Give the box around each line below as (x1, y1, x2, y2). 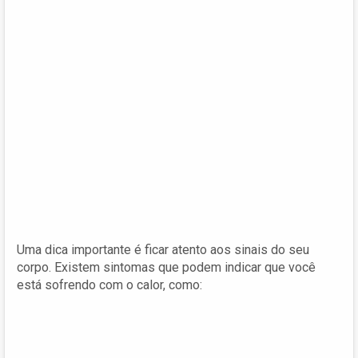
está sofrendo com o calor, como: (17, 276, 202, 292)
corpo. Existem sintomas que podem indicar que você (17, 259, 316, 275)
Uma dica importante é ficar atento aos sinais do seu (17, 241, 309, 257)
